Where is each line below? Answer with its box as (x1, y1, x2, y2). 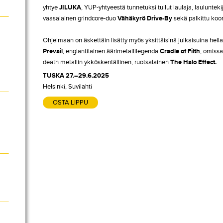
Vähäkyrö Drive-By (117, 14, 172, 22)
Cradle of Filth (160, 47, 200, 55)
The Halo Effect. (170, 58, 217, 66)
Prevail (43, 47, 63, 55)
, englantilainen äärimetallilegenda (63, 47, 160, 55)
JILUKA (59, 3, 81, 11)
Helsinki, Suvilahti (43, 83, 92, 91)
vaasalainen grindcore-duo (43, 14, 117, 22)
